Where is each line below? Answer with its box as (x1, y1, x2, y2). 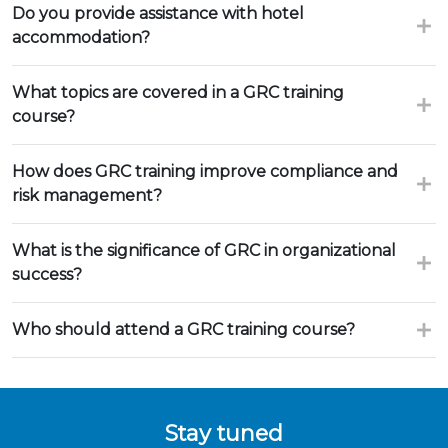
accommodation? (12, 28, 150, 47)
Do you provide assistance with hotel (12, 4, 304, 23)
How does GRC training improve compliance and (12, 162, 398, 181)
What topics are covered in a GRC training (12, 83, 344, 102)
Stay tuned (165, 420, 283, 446)
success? (12, 265, 82, 284)
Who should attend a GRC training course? (12, 320, 355, 339)
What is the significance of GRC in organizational (12, 241, 396, 260)
